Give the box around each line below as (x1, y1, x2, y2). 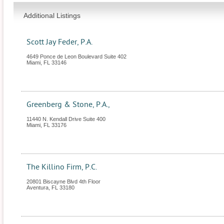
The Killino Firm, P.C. (26, 162, 97, 171)
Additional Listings (23, 11, 80, 19)
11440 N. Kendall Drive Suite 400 (26, 116, 105, 122)
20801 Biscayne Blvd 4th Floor (26, 178, 100, 184)
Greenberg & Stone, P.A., (26, 100, 109, 109)
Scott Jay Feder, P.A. (26, 37, 92, 46)
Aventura (26, 184, 48, 190)
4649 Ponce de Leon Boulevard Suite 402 (26, 53, 126, 59)
